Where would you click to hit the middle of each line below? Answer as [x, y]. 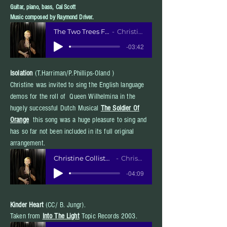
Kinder [20, 205]
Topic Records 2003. [109, 216]
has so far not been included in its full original [72, 131]
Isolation [22, 73]
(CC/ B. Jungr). [65, 205]
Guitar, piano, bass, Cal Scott [43, 7]
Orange [20, 120]
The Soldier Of [120, 108]
